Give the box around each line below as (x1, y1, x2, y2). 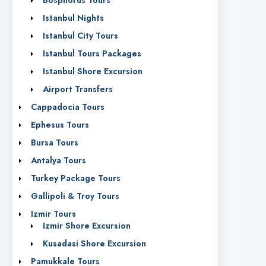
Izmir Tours (31, 208, 76, 220)
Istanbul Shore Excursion (43, 65, 142, 78)
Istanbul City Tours (43, 30, 118, 42)
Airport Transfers (43, 83, 113, 96)
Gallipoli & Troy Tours (31, 190, 119, 202)
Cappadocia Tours (31, 101, 104, 113)
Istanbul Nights (43, 12, 104, 24)
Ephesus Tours (31, 119, 89, 131)
